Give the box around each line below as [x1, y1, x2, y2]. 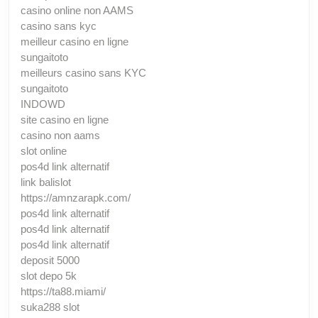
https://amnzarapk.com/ [21, 191, 131, 204]
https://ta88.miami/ [21, 285, 106, 297]
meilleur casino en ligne [21, 35, 128, 48]
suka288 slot [21, 300, 79, 313]
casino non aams [21, 128, 100, 141]
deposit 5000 [21, 253, 79, 266]
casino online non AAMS [21, 4, 133, 16]
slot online [21, 144, 67, 157]
